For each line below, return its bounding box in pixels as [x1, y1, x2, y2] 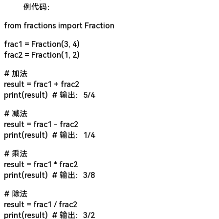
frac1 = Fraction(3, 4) [4, 38, 80, 49]
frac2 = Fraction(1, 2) [4, 49, 80, 60]
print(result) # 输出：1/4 [4, 129, 95, 140]
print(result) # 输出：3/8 [4, 169, 95, 180]
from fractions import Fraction [4, 20, 114, 31]
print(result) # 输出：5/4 [4, 89, 95, 100]
